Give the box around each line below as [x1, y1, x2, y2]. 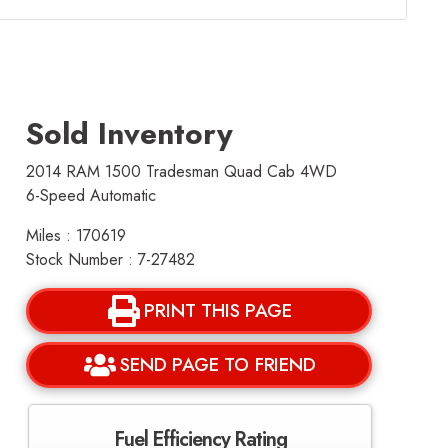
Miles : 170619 [26, 224, 127, 247]
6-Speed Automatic [26, 184, 157, 207]
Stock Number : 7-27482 [26, 248, 196, 271]
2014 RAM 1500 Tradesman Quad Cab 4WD [26, 160, 338, 183]
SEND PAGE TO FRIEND [120, 351, 316, 378]
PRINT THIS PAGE [144, 297, 292, 324]
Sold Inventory [26, 112, 234, 155]
